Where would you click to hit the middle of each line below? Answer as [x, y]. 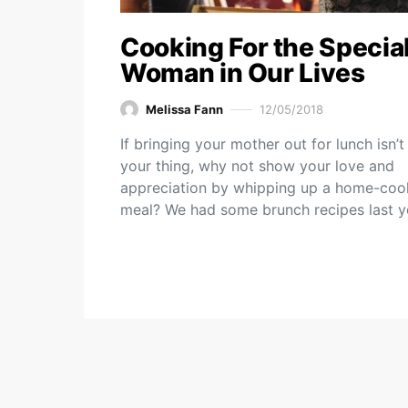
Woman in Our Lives [243, 73]
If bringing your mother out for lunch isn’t [262, 144]
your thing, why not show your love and [257, 166]
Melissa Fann [184, 109]
